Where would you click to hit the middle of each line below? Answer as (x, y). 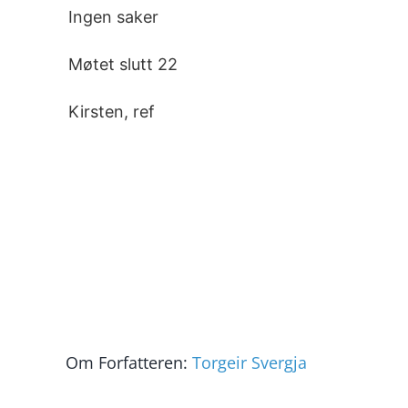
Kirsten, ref (111, 112)
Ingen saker (113, 17)
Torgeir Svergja (250, 362)
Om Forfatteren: (129, 362)
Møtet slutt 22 (122, 64)
